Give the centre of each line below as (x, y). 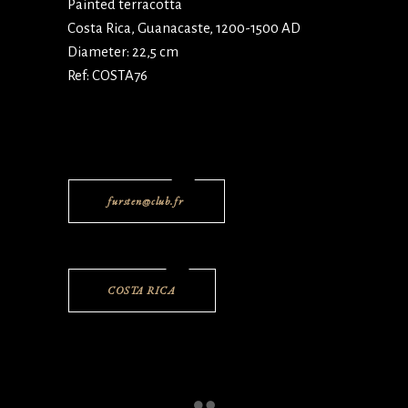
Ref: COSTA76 (107, 75)
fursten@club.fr (146, 201)
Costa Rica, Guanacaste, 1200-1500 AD (184, 28)
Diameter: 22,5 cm (123, 51)
